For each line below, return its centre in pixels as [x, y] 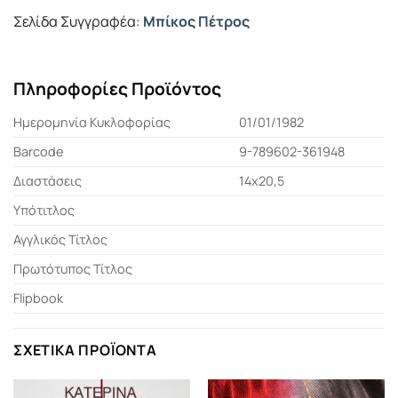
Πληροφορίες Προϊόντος [117, 89]
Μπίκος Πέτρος [196, 22]
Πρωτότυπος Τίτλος [73, 268]
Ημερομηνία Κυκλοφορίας [92, 122]
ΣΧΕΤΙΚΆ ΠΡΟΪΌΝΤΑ [85, 350]
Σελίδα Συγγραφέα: [78, 22]
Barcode [38, 151]
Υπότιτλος [44, 210]
